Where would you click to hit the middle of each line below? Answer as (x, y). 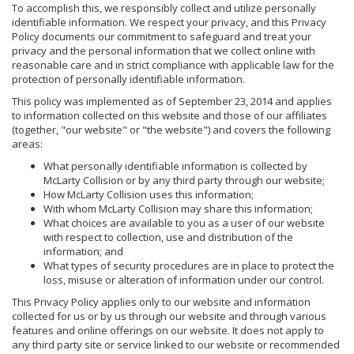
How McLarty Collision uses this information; (149, 194)
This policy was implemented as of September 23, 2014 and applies (172, 101)
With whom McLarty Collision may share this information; (178, 208)
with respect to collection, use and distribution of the (168, 237)
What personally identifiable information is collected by (175, 166)
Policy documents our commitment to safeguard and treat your (162, 36)
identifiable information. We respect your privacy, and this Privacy (169, 22)
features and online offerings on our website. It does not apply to (168, 330)
